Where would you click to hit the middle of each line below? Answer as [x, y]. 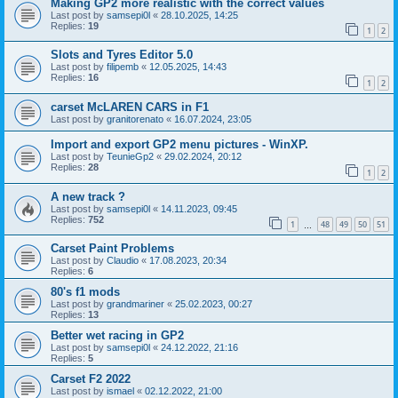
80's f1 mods [85, 292]
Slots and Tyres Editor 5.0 [122, 55]
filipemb [123, 67]
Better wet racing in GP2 [117, 336]
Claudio [123, 261]
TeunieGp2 [130, 156]
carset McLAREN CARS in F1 [130, 107]
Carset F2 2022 [91, 379]
